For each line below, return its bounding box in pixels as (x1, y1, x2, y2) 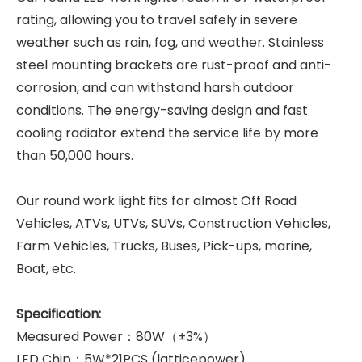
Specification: (16, 304, 101, 323)
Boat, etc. (16, 259, 76, 278)
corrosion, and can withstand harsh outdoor (16, 78, 294, 97)
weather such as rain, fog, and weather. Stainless (16, 32, 324, 52)
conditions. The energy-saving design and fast (16, 100, 308, 120)
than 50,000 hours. (16, 145, 133, 165)
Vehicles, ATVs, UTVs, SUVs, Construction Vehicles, (16, 213, 330, 233)
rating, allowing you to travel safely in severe (16, 10, 297, 29)
